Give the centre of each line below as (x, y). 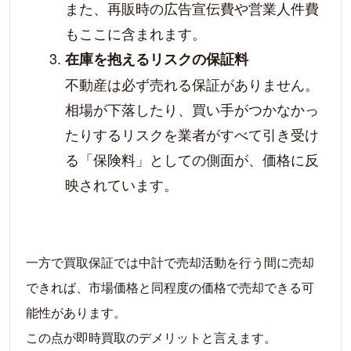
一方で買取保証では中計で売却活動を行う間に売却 (170, 262)
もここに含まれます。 (136, 33)
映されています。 (121, 184)
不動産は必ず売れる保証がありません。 (192, 84)
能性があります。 (76, 312)
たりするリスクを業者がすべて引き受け (192, 134)
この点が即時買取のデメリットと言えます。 (151, 337)
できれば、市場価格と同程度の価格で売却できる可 (170, 287)
